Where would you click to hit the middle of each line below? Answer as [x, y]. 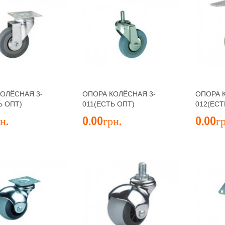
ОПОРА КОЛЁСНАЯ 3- [119, 94]
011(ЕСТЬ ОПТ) [108, 104]
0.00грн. [102, 121]
